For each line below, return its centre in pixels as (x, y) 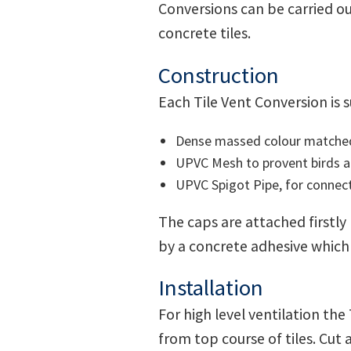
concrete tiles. (204, 33)
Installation (211, 288)
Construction (219, 75)
